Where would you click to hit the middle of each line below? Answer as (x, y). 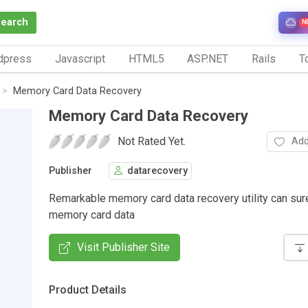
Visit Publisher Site (123, 247)
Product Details (88, 289)
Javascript (80, 58)
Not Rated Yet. (152, 141)
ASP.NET (208, 58)
